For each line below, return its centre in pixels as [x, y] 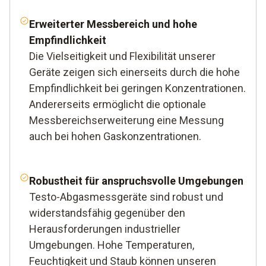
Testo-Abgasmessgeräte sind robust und [126, 197]
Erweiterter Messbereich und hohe [113, 24]
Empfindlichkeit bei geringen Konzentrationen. [137, 88]
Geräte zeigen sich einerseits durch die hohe [134, 72]
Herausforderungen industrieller [105, 229]
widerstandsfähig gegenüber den [107, 213]
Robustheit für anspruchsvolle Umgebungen [136, 180]
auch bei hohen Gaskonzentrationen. [115, 136]
